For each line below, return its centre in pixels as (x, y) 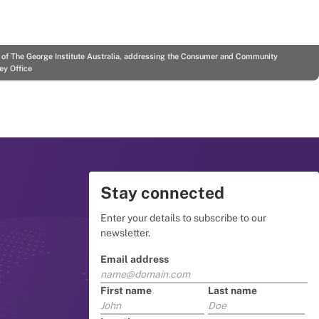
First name (126, 290)
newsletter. (126, 232)
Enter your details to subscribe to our (184, 218)
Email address (135, 259)
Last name (232, 290)
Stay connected (163, 192)
